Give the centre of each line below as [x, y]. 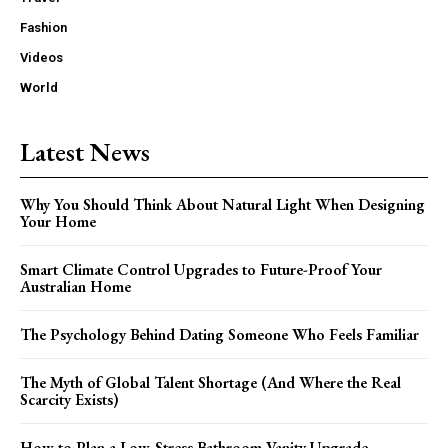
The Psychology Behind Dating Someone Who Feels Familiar [219, 334]
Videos [41, 57]
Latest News [85, 151]
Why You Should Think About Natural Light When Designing [222, 204]
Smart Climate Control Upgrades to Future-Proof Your [201, 269]
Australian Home [75, 286]
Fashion [43, 27]
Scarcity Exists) [69, 399]
